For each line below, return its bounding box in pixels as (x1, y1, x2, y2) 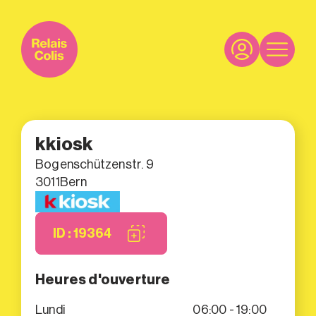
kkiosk (35, 135, 94, 154)
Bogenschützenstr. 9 (35, 158, 154, 171)
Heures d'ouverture (35, 272, 171, 287)
